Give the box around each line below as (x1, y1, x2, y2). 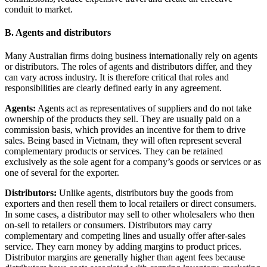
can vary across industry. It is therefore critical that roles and (5, 72, 229, 83)
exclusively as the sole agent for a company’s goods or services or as (5, 157, 261, 167)
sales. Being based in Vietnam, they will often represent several (5, 135, 241, 146)
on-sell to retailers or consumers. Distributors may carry (5, 220, 212, 231)
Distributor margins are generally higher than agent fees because (5, 252, 245, 263)
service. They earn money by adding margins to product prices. (5, 241, 241, 252)
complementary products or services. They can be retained (5, 146, 223, 157)
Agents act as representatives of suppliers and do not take (36, 103, 252, 114)
